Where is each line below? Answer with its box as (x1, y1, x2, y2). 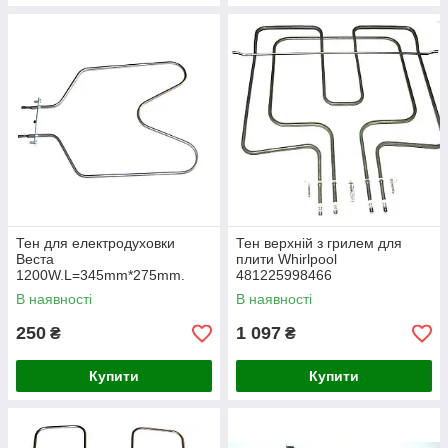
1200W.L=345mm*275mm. (16, 267, 185, 283)
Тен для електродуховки (16, 235, 175, 251)
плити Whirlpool (236, 251, 337, 267)
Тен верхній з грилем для (236, 235, 402, 251)
